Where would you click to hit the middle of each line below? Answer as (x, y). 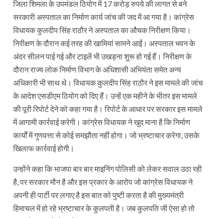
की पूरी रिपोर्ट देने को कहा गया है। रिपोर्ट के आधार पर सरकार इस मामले (108, 109)
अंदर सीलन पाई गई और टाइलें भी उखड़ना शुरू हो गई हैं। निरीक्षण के (102, 56)
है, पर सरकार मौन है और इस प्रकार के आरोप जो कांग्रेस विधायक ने (103, 182)
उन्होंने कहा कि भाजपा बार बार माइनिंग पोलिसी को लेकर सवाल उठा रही (108, 168)
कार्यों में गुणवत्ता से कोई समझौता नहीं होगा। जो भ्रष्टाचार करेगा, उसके (106, 135)
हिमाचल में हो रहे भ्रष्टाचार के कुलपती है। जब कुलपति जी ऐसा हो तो (104, 208)
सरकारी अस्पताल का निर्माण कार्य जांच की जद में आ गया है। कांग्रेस (104, 17)
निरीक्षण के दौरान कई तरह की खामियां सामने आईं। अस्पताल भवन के (104, 43)
